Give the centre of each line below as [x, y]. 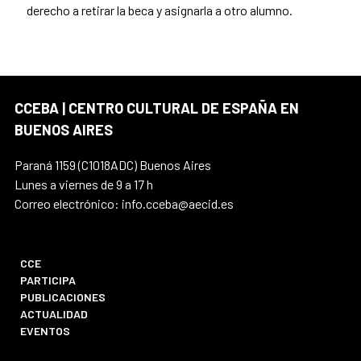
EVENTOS [46, 331]
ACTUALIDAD [54, 314]
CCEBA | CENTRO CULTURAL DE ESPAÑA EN [157, 108]
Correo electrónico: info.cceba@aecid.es [124, 204]
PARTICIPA [48, 280]
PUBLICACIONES [63, 297]
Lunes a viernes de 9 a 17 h [84, 185]
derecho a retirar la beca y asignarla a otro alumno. [160, 10]
